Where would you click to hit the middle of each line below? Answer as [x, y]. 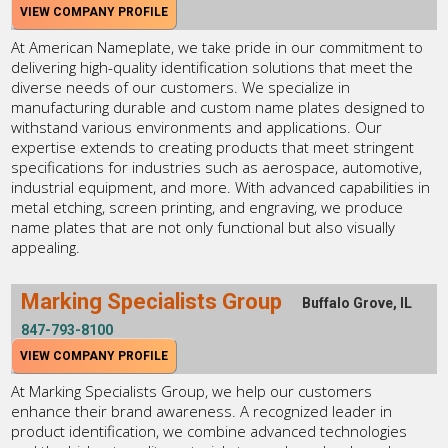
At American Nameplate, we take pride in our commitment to [217, 46]
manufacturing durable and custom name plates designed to [218, 106]
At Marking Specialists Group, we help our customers [192, 390]
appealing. [46, 246]
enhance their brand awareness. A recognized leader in [202, 410]
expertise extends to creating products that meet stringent [213, 146]
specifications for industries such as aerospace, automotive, [217, 166]
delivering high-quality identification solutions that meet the [212, 66]
